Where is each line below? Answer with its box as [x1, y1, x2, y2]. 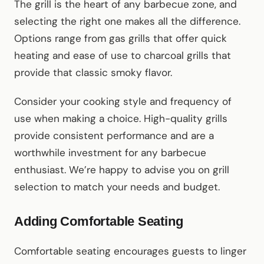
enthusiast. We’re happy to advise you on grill [14, 163, 229, 177]
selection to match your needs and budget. [14, 180, 220, 194]
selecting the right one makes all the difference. [14, 15, 240, 28]
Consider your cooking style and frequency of [14, 95, 232, 108]
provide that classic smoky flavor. [14, 66, 172, 80]
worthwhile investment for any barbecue [14, 146, 206, 160]
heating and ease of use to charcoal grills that [14, 49, 231, 62]
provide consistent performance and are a [14, 129, 214, 143]
